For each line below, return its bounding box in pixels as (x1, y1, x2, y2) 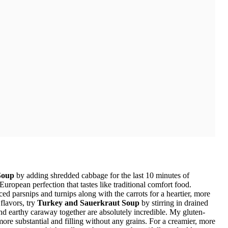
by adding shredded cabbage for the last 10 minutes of (14, 170, 189, 180)
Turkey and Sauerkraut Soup (37, 198, 139, 207)
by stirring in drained (139, 198, 208, 207)
